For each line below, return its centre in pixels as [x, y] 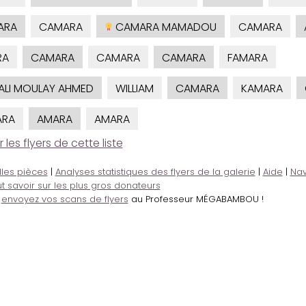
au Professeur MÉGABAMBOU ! [196, 199]
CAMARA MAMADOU [164, 27]
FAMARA [247, 58]
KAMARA [262, 89]
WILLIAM [134, 89]
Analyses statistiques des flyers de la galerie [155, 172]
